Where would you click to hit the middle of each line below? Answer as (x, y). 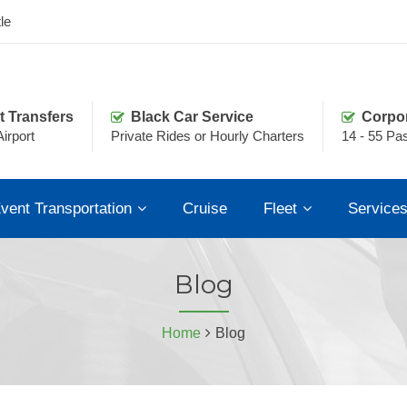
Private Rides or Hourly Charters (208, 135)
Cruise (205, 208)
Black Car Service (192, 116)
